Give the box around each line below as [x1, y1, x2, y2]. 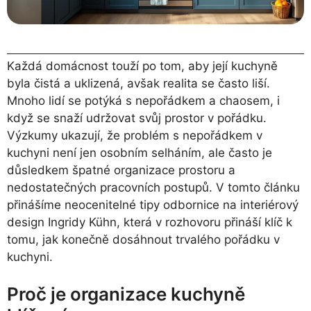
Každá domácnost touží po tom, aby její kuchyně [7, 58, 278, 73]
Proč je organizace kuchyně [7, 283, 245, 305]
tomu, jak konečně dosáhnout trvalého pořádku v [7, 232, 280, 246]
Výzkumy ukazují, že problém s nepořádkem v [7, 128, 262, 142]
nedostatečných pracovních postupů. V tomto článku [7, 180, 300, 194]
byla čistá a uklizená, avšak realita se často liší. [7, 76, 270, 90]
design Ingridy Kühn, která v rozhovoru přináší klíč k [7, 215, 292, 229]
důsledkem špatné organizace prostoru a [7, 162, 235, 177]
